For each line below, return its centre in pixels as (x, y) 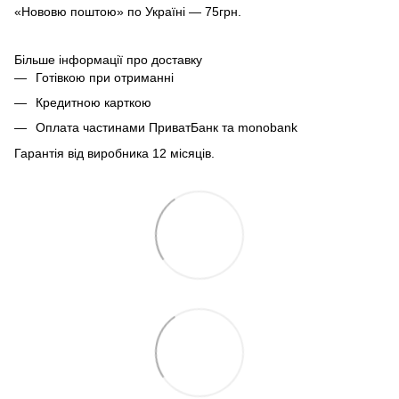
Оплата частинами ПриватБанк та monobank (167, 128)
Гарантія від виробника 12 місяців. (114, 153)
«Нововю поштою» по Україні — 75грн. (128, 11)
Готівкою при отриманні (105, 77)
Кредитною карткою (94, 102)
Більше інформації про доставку (108, 59)
